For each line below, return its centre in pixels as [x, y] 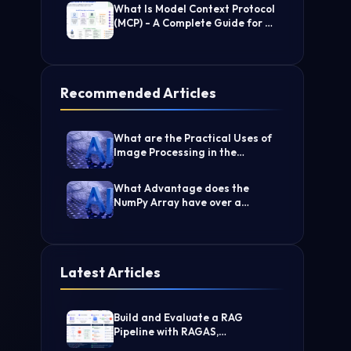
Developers [143, 37]
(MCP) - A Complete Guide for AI [194, 23]
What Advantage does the [181, 188]
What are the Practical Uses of [193, 138]
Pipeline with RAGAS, [166, 331]
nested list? [143, 216]
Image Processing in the [175, 152]
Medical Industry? [159, 166]
